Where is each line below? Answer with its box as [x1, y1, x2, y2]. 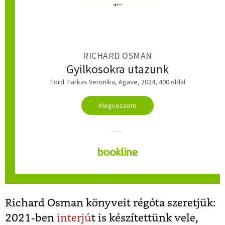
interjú [57, 212, 91, 223]
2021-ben [5, 212, 57, 223]
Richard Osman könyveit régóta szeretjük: [5, 197, 216, 208]
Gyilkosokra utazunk [66, 61, 169, 77]
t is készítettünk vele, [91, 212, 198, 223]
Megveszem [99, 100, 136, 110]
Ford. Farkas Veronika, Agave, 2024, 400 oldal [50, 77, 185, 86]
